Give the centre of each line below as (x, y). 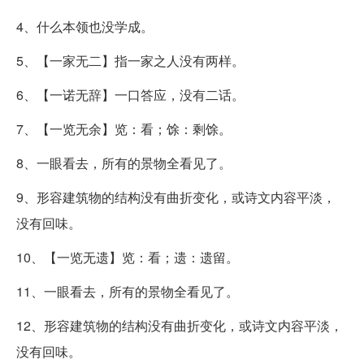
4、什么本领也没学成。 (85, 26)
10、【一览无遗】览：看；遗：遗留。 (128, 257)
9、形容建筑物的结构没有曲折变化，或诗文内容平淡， (176, 197)
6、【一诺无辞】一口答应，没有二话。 (130, 94)
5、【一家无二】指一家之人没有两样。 (130, 60)
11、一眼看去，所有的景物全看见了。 (128, 291)
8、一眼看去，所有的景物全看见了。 (124, 162)
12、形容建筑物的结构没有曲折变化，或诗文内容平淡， (180, 325)
